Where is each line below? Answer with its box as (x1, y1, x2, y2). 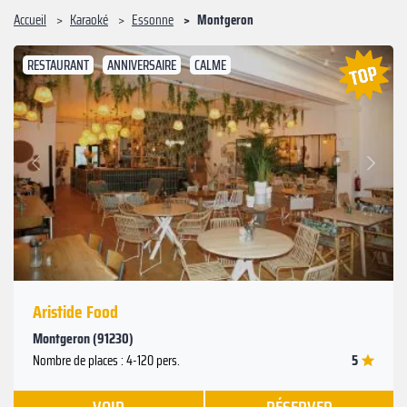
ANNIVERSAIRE (107, 55, 176, 76)
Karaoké (70, 9, 108, 31)
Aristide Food (33, 297, 118, 327)
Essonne (132, 9, 174, 31)
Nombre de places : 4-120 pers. (33, 350, 180, 372)
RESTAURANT (27, 55, 89, 76)
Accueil (14, 9, 46, 31)
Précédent (37, 161, 89, 184)
